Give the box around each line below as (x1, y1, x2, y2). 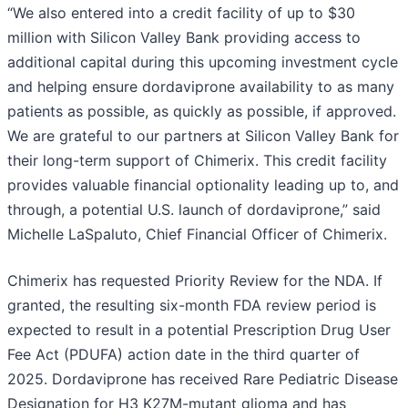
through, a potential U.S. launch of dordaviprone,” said (7, 200, 381, 219)
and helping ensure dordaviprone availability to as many (7, 77, 394, 97)
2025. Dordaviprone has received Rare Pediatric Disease (7, 370, 398, 389)
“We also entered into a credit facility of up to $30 (7, 4, 355, 23)
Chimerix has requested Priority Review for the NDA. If (7, 271, 382, 291)
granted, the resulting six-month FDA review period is (7, 296, 376, 315)
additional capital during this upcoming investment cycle (7, 53, 398, 72)
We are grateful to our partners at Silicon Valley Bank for (7, 127, 399, 146)
